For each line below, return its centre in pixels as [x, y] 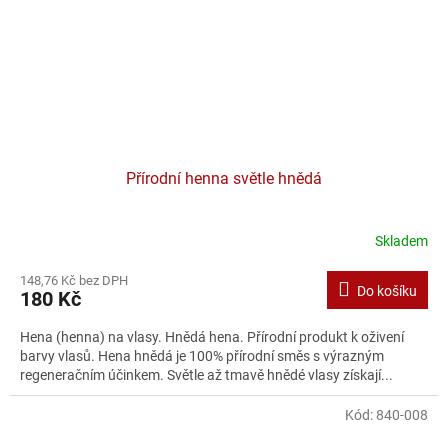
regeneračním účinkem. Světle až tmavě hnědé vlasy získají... [206, 374]
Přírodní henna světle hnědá [224, 178]
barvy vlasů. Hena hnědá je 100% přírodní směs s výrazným [202, 355]
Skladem [401, 241]
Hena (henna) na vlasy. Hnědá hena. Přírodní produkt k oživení [212, 336]
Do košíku [387, 290]
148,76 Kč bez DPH [74, 280]
